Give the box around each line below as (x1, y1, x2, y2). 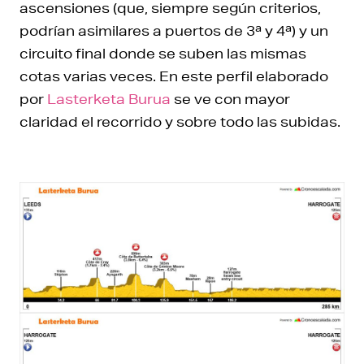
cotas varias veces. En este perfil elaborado (19, 67, 328, 84)
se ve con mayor (171, 89, 290, 107)
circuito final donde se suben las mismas (19, 44, 306, 62)
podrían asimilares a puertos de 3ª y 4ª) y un (19, 21, 328, 39)
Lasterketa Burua (47, 89, 171, 107)
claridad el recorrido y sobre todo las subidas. (19, 112, 340, 130)
